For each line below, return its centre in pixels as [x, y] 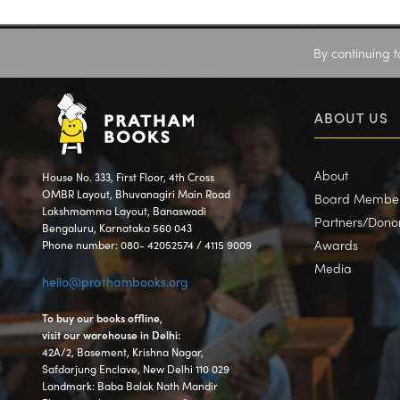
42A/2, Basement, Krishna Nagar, [123, 352]
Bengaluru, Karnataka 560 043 [117, 228]
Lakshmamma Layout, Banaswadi [124, 211]
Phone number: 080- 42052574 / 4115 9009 [147, 245]
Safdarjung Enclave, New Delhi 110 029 [136, 369]
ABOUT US [351, 118]
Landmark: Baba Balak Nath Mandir [130, 386]
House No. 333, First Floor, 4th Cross [128, 177]
